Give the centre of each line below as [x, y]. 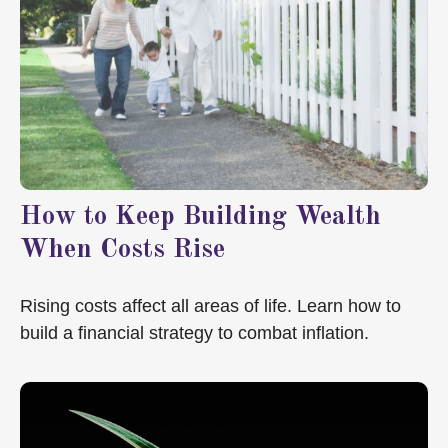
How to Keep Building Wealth [200, 216]
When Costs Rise [122, 249]
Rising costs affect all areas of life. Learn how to [210, 305]
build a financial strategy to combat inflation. [194, 332]
